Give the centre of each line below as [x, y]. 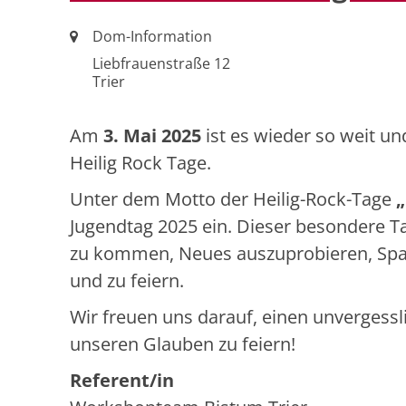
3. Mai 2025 [152, 136]
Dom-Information [152, 37]
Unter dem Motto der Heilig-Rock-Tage [233, 199]
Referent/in [122, 381]
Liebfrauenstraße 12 [161, 64]
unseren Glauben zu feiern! [183, 344]
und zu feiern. [127, 281]
